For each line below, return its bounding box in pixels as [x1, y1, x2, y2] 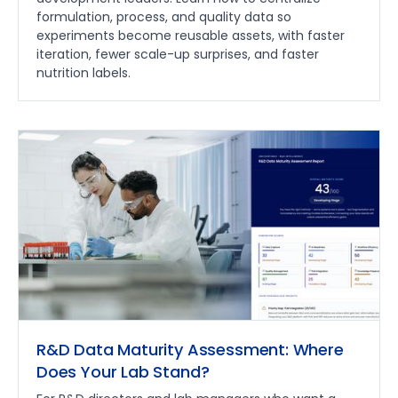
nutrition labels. [36, 63, 131, 82]
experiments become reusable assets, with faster [36, 26, 345, 44]
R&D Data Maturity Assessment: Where [36, 338, 344, 362]
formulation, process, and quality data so [36, 7, 291, 26]
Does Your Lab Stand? [36, 361, 210, 384]
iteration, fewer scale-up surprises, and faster [36, 44, 319, 63]
